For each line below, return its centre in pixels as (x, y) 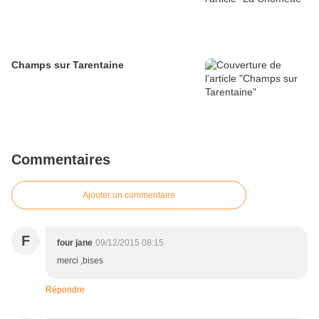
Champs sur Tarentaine (68, 65)
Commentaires (61, 160)
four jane (75, 243)
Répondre (65, 290)
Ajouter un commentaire (129, 195)
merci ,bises (80, 261)
